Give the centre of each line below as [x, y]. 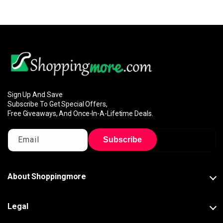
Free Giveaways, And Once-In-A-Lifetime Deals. [80, 114]
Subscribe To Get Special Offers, [57, 104]
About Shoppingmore [47, 177]
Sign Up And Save [35, 95]
